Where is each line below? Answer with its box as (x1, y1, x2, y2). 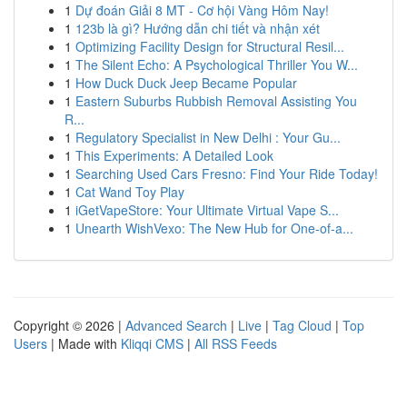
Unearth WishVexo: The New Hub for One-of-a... (75, 219, 353, 237)
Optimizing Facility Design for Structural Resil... (75, 37, 344, 55)
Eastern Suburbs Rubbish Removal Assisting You (75, 92, 357, 110)
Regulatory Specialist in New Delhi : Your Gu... (75, 128, 341, 146)
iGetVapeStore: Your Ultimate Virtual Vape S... (75, 201, 339, 219)
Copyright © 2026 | (14, 316, 125, 334)
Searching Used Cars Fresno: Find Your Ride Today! (75, 164, 378, 183)
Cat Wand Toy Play (75, 183, 184, 201)
